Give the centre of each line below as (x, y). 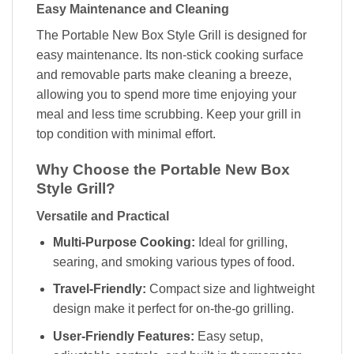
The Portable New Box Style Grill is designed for (171, 36)
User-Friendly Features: (123, 336)
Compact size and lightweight (230, 289)
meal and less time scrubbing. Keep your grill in (169, 115)
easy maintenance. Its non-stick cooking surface (170, 55)
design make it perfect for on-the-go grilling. (173, 309)
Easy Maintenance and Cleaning (133, 9)
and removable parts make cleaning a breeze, (164, 75)
